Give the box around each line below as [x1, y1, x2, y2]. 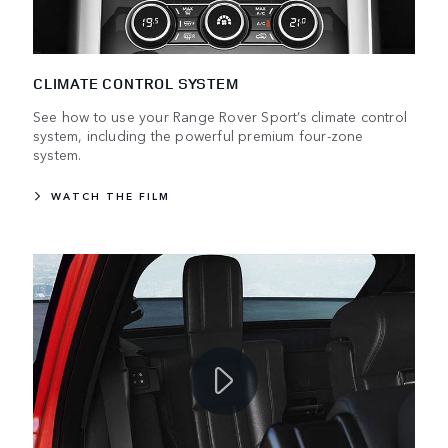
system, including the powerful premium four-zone [33, 125, 364, 146]
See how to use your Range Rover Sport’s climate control [33, 106, 408, 127]
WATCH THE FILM [51, 189, 170, 204]
